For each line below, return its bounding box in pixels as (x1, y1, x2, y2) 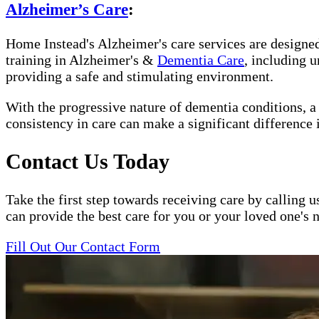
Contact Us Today (6, 150, 169, 174)
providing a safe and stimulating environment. (6, 68, 273, 85)
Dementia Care (157, 52, 244, 68)
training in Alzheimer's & (6, 52, 157, 68)
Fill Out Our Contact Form (6, 239, 160, 255)
